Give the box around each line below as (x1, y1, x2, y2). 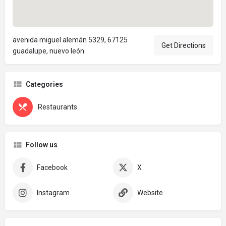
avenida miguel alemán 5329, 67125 (13, 35, 128, 44)
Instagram (37, 188, 70, 197)
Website (137, 188, 163, 197)
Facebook (37, 163, 68, 172)
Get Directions (161, 41, 206, 49)
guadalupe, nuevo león (13, 46, 84, 55)
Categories (26, 80, 63, 88)
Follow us (26, 140, 58, 149)
